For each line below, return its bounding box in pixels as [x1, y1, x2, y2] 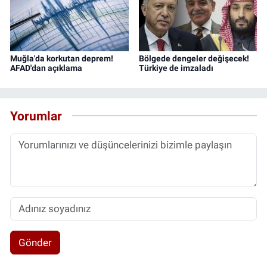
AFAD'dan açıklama [10, 63, 82, 73]
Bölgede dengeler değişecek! [138, 54, 249, 64]
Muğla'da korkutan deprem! [10, 54, 113, 64]
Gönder [18, 236, 52, 249]
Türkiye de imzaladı [138, 63, 213, 73]
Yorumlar [10, 108, 62, 123]
